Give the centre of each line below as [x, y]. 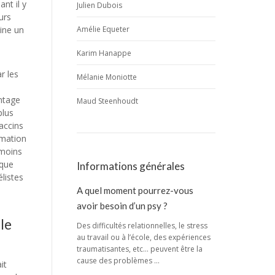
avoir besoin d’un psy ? [122, 206]
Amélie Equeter [103, 29]
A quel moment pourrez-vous [135, 190]
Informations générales [130, 166]
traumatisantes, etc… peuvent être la [139, 249]
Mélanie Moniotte [107, 77]
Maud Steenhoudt [107, 101]
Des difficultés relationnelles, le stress [142, 226]
